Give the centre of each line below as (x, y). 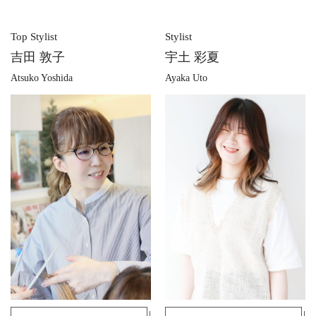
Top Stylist (34, 37)
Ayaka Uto (186, 78)
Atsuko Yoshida (42, 78)
